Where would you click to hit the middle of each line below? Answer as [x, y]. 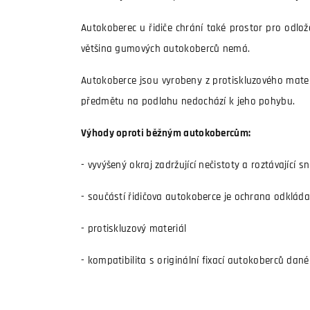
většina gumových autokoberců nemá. [166, 49]
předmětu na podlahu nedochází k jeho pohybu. [188, 102]
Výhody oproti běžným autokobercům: [166, 134]
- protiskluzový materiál [134, 229]
